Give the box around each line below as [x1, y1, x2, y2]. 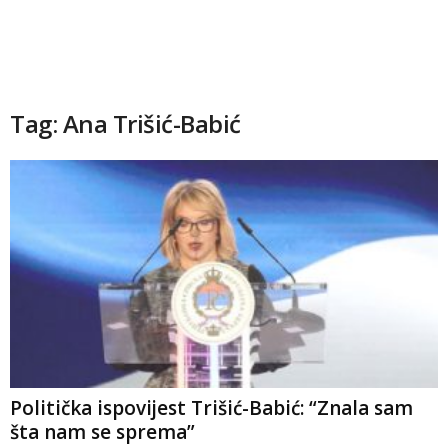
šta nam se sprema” [10, 419, 195, 446]
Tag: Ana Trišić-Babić [10, 107, 241, 140]
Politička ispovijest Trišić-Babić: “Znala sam [10, 395, 413, 422]
